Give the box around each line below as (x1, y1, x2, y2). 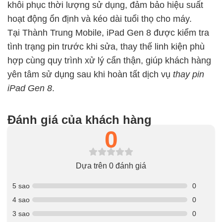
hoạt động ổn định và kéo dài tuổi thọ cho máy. (7, 13, 194, 24)
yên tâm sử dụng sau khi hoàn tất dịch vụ (7, 69, 173, 79)
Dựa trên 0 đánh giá (76, 161, 146, 170)
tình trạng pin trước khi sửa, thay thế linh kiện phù (7, 41, 205, 52)
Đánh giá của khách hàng (7, 112, 152, 126)
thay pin (173, 69, 204, 79)
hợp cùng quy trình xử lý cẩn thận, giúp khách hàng (7, 55, 211, 65)
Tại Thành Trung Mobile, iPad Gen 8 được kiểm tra (7, 27, 209, 38)
